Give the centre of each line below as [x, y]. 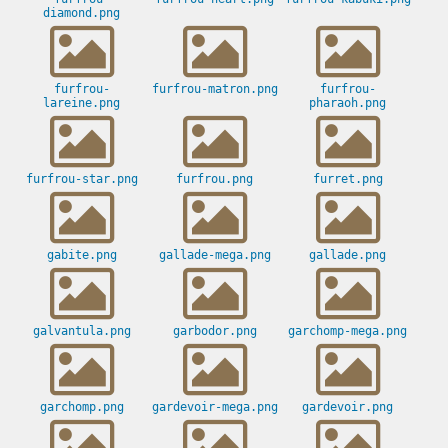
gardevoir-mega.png [214, 407]
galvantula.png [81, 331]
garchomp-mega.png [347, 331]
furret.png [347, 179]
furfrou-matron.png [214, 89]
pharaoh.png [347, 103]
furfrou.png [214, 179]
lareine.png [81, 103]
